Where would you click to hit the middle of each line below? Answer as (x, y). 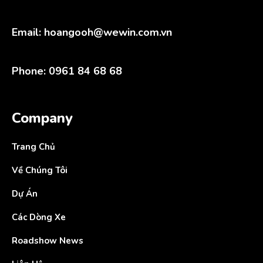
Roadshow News (48, 241)
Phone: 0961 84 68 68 (67, 71)
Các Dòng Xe (39, 218)
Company (42, 118)
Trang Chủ (33, 147)
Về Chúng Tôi (40, 171)
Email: (28, 33)
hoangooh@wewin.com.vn (108, 33)
